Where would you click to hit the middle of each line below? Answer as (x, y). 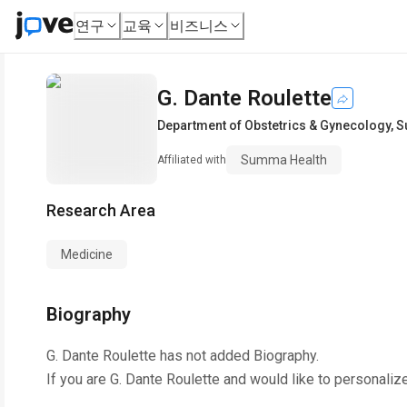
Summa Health (284, 160)
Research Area (101, 210)
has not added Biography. (238, 356)
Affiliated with (192, 160)
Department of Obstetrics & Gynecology (274, 125)
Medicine (87, 254)
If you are (78, 379)
